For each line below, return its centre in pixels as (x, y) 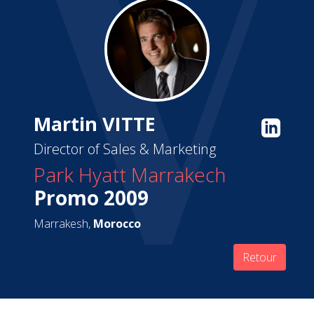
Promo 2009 (91, 198)
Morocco (117, 224)
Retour (260, 257)
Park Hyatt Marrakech (130, 175)
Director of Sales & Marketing (125, 149)
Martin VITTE (95, 124)
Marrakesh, (63, 224)
